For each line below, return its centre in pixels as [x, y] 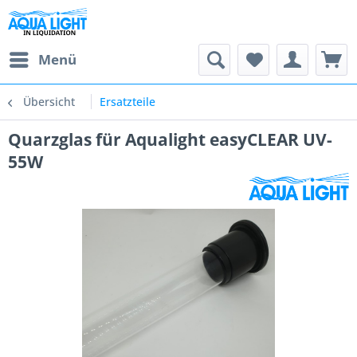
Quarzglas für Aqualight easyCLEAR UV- [170, 139]
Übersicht [49, 102]
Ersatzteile [127, 102]
